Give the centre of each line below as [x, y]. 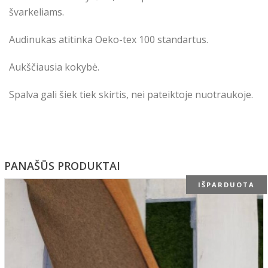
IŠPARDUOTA [226, 185]
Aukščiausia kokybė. [54, 67]
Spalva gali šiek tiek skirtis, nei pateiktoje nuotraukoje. [131, 95]
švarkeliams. [36, 12]
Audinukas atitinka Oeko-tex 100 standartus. [109, 39]
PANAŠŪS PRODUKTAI [62, 166]
